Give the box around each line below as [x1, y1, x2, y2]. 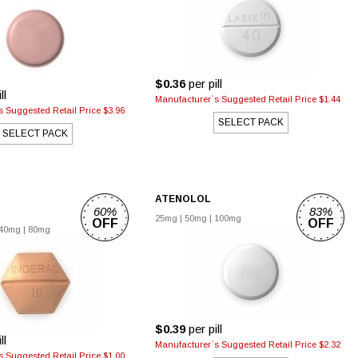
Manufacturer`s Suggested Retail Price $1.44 [155, 94, 340, 104]
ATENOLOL [155, 193, 211, 205]
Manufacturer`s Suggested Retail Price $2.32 [155, 340, 340, 349]
